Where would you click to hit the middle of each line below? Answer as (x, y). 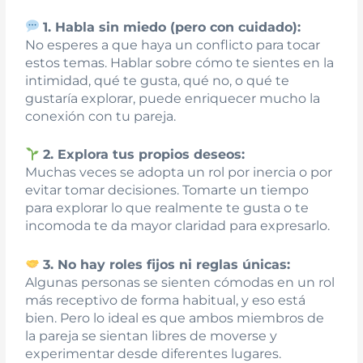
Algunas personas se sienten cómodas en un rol (180, 282)
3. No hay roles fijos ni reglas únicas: (167, 264)
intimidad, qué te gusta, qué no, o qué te (158, 80)
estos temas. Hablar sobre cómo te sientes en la (180, 62)
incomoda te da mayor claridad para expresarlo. (178, 226)
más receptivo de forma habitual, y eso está (166, 300)
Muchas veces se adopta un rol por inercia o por (179, 173)
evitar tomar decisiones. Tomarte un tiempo (167, 190)
